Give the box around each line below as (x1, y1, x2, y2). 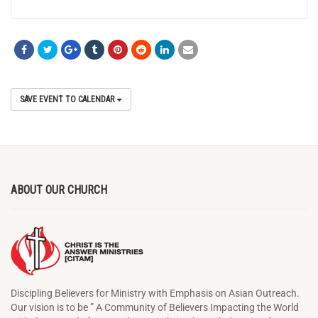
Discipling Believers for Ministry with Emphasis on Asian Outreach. (11, 287, 300, 299)
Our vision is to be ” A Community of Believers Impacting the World (11, 301, 299, 313)
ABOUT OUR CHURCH (11, 182, 107, 197)
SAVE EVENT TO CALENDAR (20, 94, 116, 104)
